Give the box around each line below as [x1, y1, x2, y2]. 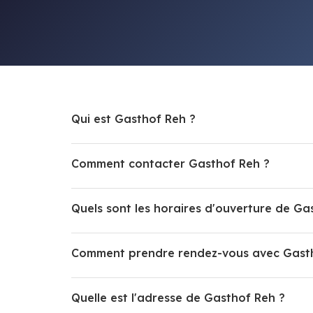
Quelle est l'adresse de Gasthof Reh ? [71, 290, 285, 305]
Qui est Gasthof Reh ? [71, 111, 196, 126]
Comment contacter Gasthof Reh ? [71, 156, 270, 170]
